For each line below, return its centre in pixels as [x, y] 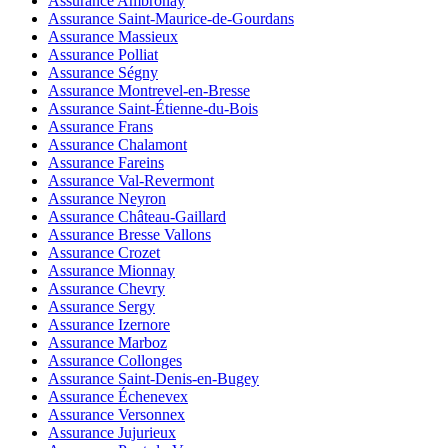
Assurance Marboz [107, 342]
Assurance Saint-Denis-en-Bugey [153, 378]
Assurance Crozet [104, 252]
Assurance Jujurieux [112, 432]
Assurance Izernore [109, 324]
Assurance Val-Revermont [131, 180]
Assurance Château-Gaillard [137, 216]
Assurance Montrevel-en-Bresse [149, 90]
